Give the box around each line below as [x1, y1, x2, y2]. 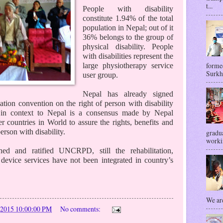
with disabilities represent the [83, 51, 173, 60]
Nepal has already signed [83, 89, 173, 98]
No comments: [60, 204, 102, 214]
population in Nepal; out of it [83, 23, 173, 32]
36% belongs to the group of [83, 32, 173, 41]
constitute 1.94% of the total [83, 13, 173, 22]
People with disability [83, 4, 173, 13]
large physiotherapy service [83, 61, 173, 70]
